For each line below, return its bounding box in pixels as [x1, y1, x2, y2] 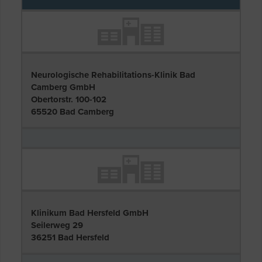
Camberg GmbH [31, 82, 95, 93]
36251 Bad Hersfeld [31, 232, 109, 243]
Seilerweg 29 [31, 219, 83, 230]
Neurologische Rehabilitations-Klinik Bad [31, 70, 195, 81]
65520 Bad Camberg [31, 106, 114, 118]
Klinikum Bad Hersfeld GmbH [31, 207, 149, 218]
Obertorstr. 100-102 [31, 94, 106, 105]
